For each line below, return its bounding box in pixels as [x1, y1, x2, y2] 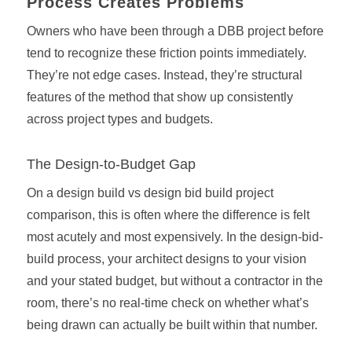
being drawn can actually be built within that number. [26, 317, 317, 332]
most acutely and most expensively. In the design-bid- [26, 229, 323, 244]
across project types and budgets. [26, 112, 213, 126]
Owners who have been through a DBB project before [26, 24, 324, 38]
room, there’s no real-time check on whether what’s [26, 295, 309, 310]
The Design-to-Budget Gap [26, 156, 196, 172]
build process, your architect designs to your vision [26, 251, 306, 266]
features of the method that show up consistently [26, 90, 293, 104]
